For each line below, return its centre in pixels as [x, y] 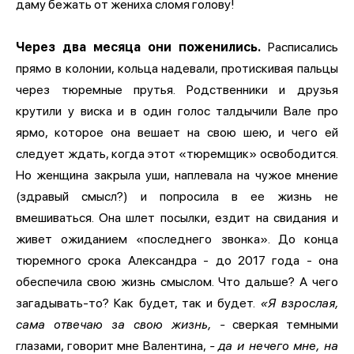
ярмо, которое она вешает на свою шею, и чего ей [177, 132]
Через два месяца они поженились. [138, 47]
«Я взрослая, [299, 303]
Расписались [299, 47]
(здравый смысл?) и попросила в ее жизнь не [177, 196]
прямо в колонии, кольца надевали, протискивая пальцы [177, 68]
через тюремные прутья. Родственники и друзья [177, 89]
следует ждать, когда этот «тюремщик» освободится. [177, 153]
